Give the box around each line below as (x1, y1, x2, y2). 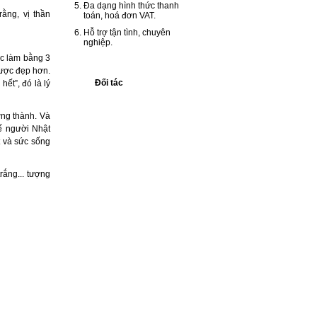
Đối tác (95, 78, 123, 88)
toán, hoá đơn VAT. (83, 11, 156, 21)
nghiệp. (83, 38, 113, 47)
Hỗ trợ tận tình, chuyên (83, 28, 171, 38)
